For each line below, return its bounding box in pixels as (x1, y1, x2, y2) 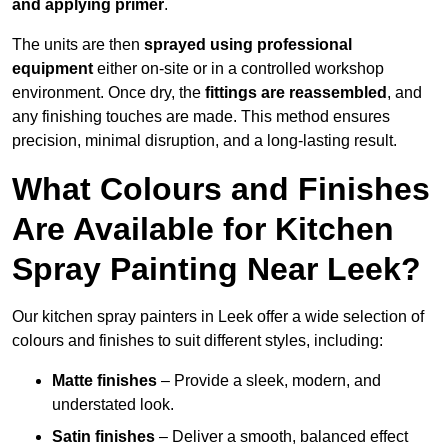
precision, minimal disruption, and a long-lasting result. (12, 132, 397, 150)
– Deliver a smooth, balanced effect (155, 428, 408, 446)
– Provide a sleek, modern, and (157, 372, 381, 390)
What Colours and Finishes (12, 171, 430, 208)
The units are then (12, 36, 144, 54)
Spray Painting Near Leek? (12, 251, 421, 288)
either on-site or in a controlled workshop (93, 60, 384, 78)
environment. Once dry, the (12, 84, 205, 102)
